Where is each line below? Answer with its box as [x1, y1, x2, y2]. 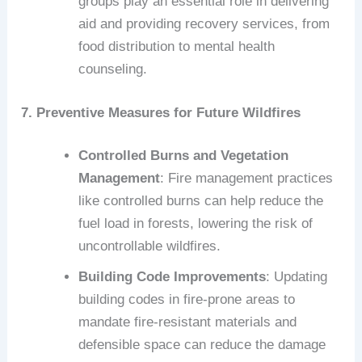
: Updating [266, 269, 328, 285]
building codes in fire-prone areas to [78, 292, 296, 308]
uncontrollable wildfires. [78, 238, 221, 255]
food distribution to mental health [78, 39, 276, 55]
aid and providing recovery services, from [78, 16, 330, 32]
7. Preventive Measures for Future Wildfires [21, 104, 301, 120]
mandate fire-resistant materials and [78, 314, 297, 330]
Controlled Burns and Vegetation [78, 148, 289, 164]
